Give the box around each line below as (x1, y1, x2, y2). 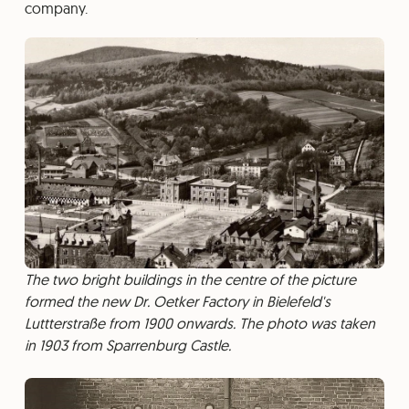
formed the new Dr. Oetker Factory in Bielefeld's (24, 291, 330, 310)
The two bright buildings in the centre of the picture (24, 269, 356, 288)
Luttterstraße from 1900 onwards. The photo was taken (24, 313, 375, 332)
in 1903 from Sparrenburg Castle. (24, 335, 231, 354)
